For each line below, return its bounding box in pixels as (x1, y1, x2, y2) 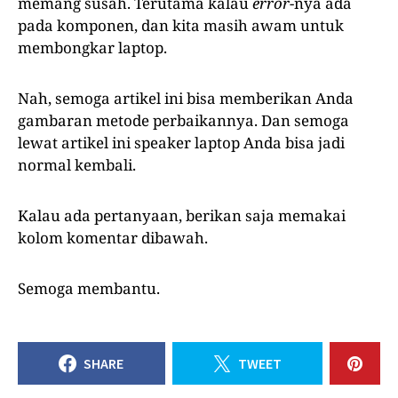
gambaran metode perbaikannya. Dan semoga (18, 109, 349, 131)
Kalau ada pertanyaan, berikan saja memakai (18, 204, 346, 226)
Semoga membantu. (18, 277, 160, 298)
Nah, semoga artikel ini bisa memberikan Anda (18, 87, 354, 108)
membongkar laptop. (18, 36, 167, 58)
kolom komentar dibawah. (18, 227, 208, 248)
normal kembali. (18, 154, 136, 175)
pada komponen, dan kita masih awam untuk (18, 14, 344, 36)
